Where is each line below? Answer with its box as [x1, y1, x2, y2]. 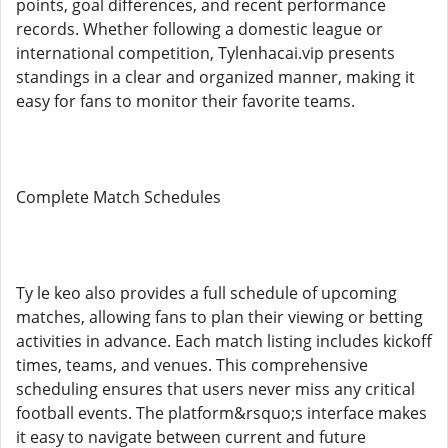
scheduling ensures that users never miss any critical [16, 378, 415, 400]
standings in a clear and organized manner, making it [16, 66, 415, 88]
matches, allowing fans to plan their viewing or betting [16, 306, 423, 328]
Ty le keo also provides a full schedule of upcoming [16, 282, 397, 304]
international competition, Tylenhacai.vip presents [16, 42, 395, 64]
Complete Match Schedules [16, 186, 221, 208]
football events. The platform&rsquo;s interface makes [16, 402, 427, 424]
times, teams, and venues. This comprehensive [16, 354, 368, 376]
